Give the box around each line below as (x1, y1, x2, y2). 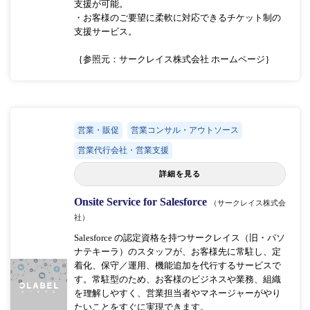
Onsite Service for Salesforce (73, 195, 210, 208)
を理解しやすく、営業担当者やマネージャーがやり (73, 287, 281, 298)
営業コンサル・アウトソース (130, 125, 239, 135)
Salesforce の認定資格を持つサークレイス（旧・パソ (73, 232, 285, 243)
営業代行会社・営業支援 (77, 145, 169, 155)
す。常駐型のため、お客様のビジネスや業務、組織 (73, 273, 281, 284)
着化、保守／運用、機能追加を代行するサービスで (73, 259, 281, 271)
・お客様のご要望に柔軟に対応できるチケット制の (73, 12, 281, 23)
